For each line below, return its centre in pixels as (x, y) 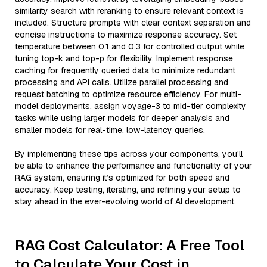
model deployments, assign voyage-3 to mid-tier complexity (131, 106)
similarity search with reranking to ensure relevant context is (129, 11)
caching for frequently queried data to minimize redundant (125, 70)
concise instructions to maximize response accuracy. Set (126, 35)
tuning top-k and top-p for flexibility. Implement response (124, 58)
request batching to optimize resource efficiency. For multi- (128, 94)
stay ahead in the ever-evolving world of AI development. (125, 201)
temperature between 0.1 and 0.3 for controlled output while (130, 46)
